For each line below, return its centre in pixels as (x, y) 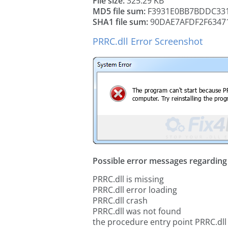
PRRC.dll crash (120, 201)
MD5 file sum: (119, 11)
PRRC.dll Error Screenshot (148, 41)
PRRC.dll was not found (137, 211)
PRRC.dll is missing (128, 179)
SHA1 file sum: (120, 22)
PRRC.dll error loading (135, 190)
